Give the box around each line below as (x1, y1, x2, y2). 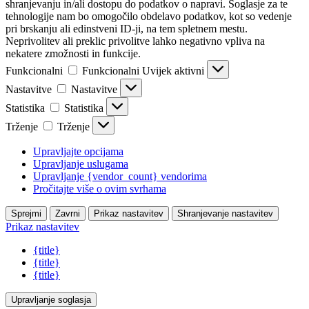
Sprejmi (11, 208, 41, 219)
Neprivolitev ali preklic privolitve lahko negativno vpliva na (6, 35, 265, 48)
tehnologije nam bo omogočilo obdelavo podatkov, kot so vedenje (6, 10, 292, 23)
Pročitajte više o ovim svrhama (33, 183, 166, 195)
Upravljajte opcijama (33, 146, 123, 158)
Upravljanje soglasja (11, 295, 91, 306)
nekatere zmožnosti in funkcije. (6, 48, 141, 60)
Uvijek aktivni (142, 65, 207, 77)
